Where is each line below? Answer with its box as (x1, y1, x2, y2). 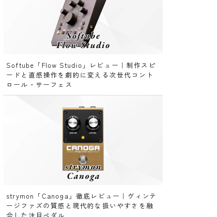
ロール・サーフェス (6, 79, 73, 90)
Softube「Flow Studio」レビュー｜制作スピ (6, 60, 156, 70)
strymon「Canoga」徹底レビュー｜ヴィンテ (6, 191, 157, 201)
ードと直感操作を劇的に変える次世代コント (6, 70, 154, 80)
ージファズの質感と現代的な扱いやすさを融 (6, 201, 154, 211)
